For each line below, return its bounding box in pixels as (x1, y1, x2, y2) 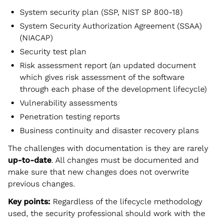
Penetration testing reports (20, 111, 120, 121)
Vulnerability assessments (20, 98, 117, 108)
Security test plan (20, 46, 86, 56)
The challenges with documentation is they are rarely (8, 143, 208, 153)
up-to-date (8, 155, 51, 165)
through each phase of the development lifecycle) (20, 84, 207, 94)
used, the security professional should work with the (8, 208, 205, 218)
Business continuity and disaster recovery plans (20, 125, 199, 135)
